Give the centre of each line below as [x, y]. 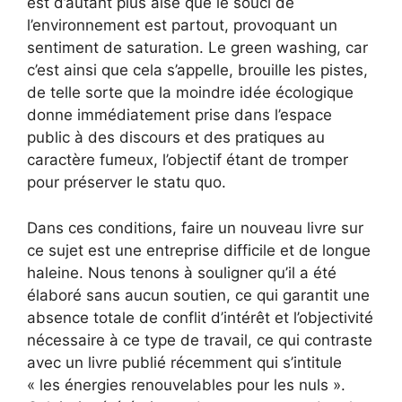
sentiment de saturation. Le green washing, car [197, 48]
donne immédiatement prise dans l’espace [179, 115]
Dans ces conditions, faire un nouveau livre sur [195, 227]
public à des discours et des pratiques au [176, 138]
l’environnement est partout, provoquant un [182, 26]
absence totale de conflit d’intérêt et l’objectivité [200, 317]
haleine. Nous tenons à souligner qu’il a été [182, 272]
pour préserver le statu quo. [127, 183]
